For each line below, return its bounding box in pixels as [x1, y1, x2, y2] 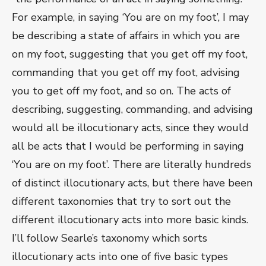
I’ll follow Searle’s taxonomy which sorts [12, 231, 207, 246]
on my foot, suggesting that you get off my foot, [12, 47, 248, 62]
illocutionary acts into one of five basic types [12, 249, 228, 264]
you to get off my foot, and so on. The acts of [12, 84, 231, 99]
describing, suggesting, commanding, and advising [12, 102, 253, 117]
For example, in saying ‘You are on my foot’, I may [12, 10, 249, 25]
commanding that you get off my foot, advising [12, 65, 240, 80]
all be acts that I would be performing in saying [12, 139, 244, 154]
